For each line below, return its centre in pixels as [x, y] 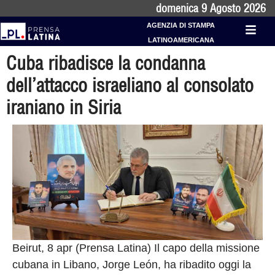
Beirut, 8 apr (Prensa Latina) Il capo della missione [136, 248]
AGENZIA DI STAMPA [181, 25]
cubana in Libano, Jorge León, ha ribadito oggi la [132, 265]
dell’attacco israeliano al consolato [130, 85]
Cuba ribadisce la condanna [106, 63]
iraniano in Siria [64, 107]
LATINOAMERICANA [181, 40]
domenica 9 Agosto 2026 [211, 8]
